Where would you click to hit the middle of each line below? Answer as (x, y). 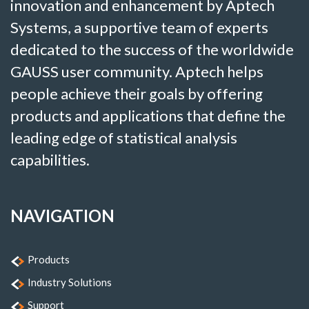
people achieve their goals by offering (137, 93)
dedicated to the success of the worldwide (152, 49)
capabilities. (50, 159)
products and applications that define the (148, 115)
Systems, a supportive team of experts (139, 27)
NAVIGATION (62, 215)
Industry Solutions (70, 282)
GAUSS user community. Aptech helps (137, 71)
